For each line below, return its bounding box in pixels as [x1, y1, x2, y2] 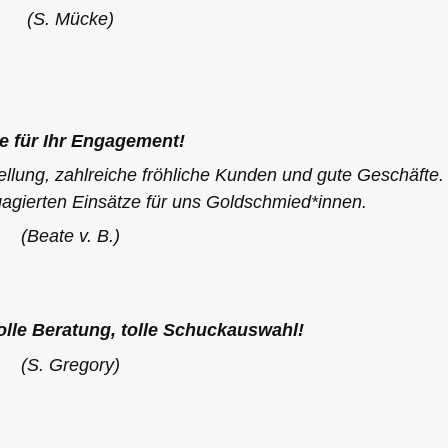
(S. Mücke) [26, 9, 114, 30]
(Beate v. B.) [20, 226, 120, 247]
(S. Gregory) [20, 354, 120, 375]
